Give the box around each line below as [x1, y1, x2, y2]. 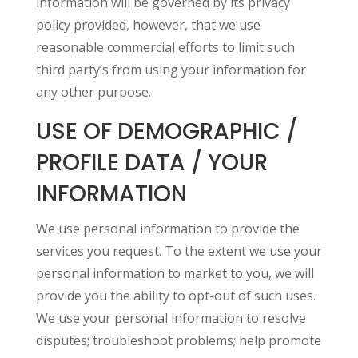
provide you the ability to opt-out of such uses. [35, 287, 316, 304]
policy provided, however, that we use [35, 16, 261, 34]
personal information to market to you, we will [35, 265, 314, 282]
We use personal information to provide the [35, 220, 300, 237]
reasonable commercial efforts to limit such [35, 38, 295, 56]
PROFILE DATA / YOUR [35, 147, 268, 178]
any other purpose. [35, 83, 151, 101]
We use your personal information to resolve [35, 309, 306, 327]
